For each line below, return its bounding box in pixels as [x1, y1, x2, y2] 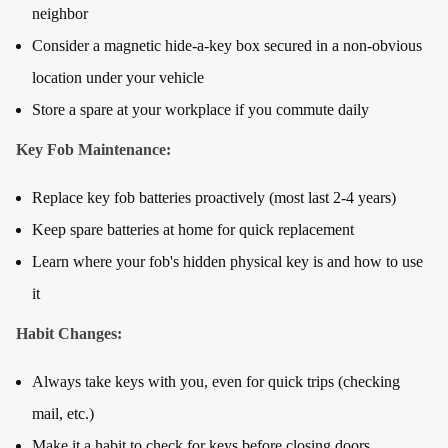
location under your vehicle [32, 69, 204, 86]
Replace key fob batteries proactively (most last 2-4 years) [32, 189, 396, 206]
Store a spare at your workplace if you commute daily [32, 101, 369, 118]
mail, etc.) [32, 405, 94, 422]
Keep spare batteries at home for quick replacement [32, 221, 354, 238]
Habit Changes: [16, 325, 122, 342]
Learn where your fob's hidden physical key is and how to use [32, 253, 423, 270]
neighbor [32, 5, 88, 22]
